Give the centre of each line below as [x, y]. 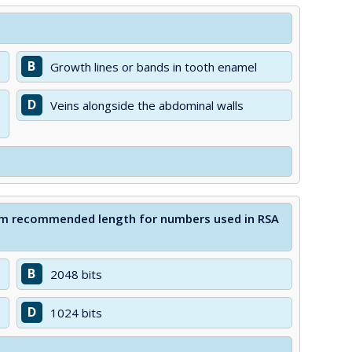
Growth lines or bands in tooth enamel [153, 67]
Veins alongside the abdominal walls [147, 105]
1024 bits [76, 313]
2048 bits [76, 274]
